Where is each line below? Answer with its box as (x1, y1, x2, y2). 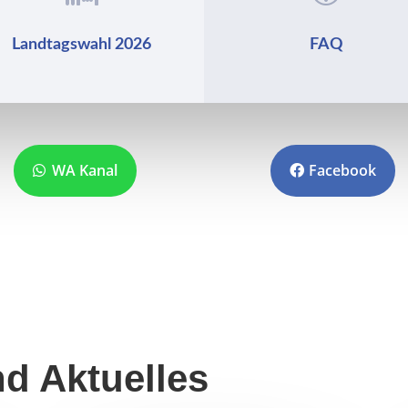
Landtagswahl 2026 (12, 36, 152, 53)
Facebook (309, 160, 377, 181)
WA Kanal (51, 160, 117, 181)
